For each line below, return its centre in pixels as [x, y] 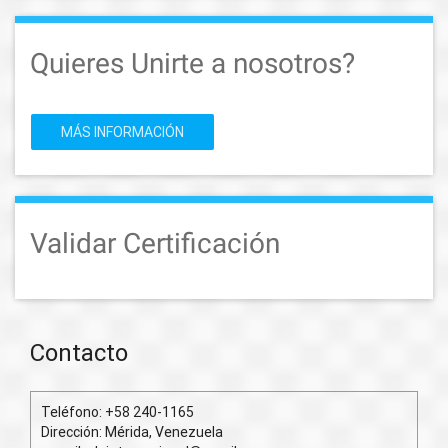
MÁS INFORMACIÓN [122, 131]
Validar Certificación [155, 243]
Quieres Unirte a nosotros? [192, 63]
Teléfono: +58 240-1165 [117, 411]
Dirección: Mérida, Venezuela [132, 431]
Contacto [79, 352]
